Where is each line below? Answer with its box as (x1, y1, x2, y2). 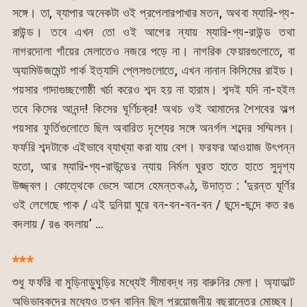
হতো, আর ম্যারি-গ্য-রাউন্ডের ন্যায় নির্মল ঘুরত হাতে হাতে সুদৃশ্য (12, 158, 295, 173)
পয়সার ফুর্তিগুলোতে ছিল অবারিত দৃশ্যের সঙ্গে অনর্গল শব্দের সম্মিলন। (12, 120, 295, 135)
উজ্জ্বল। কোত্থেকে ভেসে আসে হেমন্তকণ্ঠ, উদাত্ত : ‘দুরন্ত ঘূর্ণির (12, 177, 295, 193)
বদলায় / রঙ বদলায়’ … (12, 216, 104, 231)
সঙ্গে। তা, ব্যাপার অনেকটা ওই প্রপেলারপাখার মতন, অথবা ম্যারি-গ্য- (12, 5, 295, 20)
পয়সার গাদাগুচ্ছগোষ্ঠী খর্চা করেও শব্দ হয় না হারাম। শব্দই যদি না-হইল (12, 82, 295, 97)
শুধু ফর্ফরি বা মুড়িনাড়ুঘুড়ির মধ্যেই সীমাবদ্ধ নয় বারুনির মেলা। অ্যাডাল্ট (12, 274, 295, 289)
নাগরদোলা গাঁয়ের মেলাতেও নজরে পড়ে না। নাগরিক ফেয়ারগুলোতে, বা (12, 43, 295, 58)
